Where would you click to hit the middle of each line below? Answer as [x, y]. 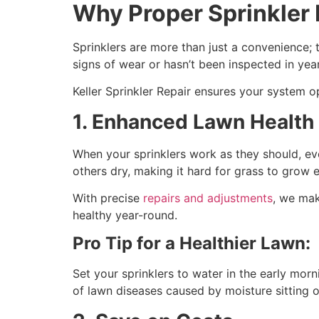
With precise [108, 198]
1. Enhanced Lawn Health [193, 121]
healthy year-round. [127, 215]
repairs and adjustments [208, 198]
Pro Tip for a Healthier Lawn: [192, 244]
